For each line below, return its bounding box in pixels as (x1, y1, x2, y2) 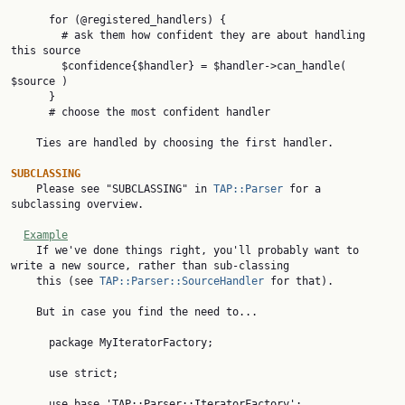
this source (11, 44, 80, 57)
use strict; (11, 367, 49, 380)
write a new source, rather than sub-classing (11, 259, 289, 272)
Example (24, 229, 68, 241)
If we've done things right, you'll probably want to (11, 244, 36, 257)
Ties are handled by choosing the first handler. (11, 137, 36, 149)
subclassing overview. (11, 198, 144, 211)
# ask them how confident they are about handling (11, 29, 61, 42)
